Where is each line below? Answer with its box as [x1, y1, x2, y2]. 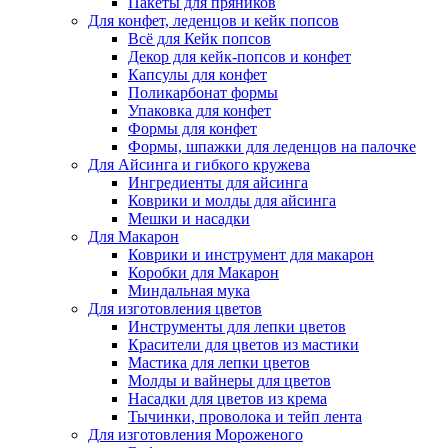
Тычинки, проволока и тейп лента [128, 408, 362, 425]
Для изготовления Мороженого [88, 426, 303, 443]
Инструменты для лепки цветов [128, 318, 346, 335]
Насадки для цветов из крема [128, 390, 327, 407]
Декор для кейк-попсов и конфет [128, 48, 351, 65]
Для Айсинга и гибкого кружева [88, 156, 310, 173]
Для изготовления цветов [88, 300, 262, 317]
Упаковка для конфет [128, 102, 271, 119]
